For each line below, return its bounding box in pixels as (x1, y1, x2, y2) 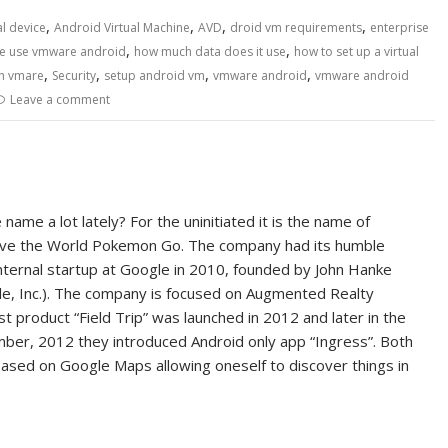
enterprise (370, 18, 429, 36)
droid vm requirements (230, 18, 362, 36)
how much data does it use (134, 42, 286, 60)
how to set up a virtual (294, 42, 419, 60)
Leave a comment (10, 90, 110, 108)
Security (52, 66, 96, 84)
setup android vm (104, 66, 205, 84)
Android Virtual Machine (54, 18, 190, 36)
